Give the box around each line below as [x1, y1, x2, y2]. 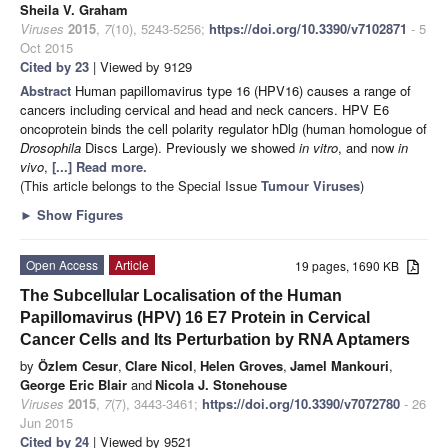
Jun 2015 [20, 412, 73, 432]
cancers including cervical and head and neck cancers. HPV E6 [20, 99, 389, 119]
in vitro [295, 137, 338, 157]
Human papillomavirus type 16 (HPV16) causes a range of [75, 80, 411, 100]
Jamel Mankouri [290, 355, 389, 375]
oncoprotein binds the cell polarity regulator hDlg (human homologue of [20, 118, 427, 138]
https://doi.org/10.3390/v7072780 [202, 393, 400, 413]
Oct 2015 [20, 37, 73, 57]
